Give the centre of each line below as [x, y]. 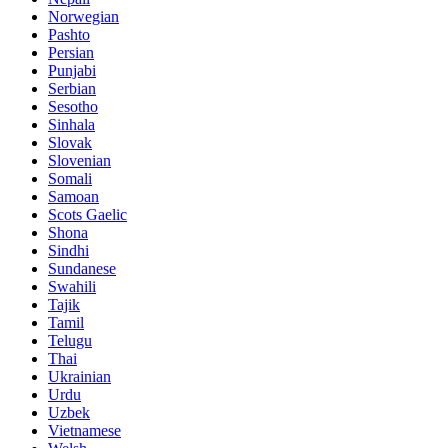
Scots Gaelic [87, 214]
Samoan [73, 196]
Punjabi [72, 70]
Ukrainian [79, 376]
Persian [71, 52]
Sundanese [82, 268]
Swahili [72, 286]
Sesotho [73, 106]
